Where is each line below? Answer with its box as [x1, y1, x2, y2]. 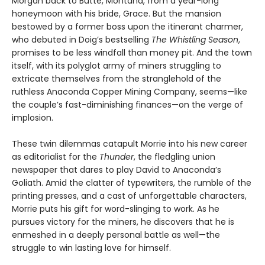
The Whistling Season [151, 34, 238, 46]
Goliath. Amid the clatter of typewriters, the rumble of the [12, 177, 251, 189]
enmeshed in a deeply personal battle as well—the [12, 229, 220, 241]
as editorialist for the [12, 151, 99, 163]
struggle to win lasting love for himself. [12, 242, 171, 254]
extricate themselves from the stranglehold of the [12, 73, 221, 85]
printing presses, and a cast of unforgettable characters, [12, 190, 247, 202]
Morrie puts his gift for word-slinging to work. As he [12, 203, 219, 215]
